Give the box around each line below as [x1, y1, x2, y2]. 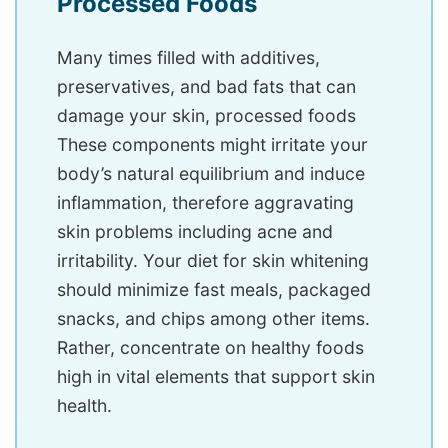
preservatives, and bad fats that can [57, 75, 356, 97]
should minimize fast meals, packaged [57, 278, 371, 300]
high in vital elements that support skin [57, 365, 375, 387]
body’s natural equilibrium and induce [57, 162, 365, 184]
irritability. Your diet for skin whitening [57, 249, 369, 271]
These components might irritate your [57, 133, 368, 155]
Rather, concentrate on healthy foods [57, 336, 364, 358]
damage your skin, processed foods [57, 104, 356, 126]
